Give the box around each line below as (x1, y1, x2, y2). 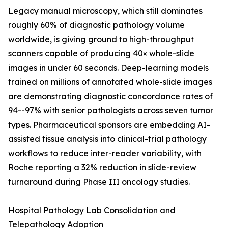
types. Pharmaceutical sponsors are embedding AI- (8, 120, 210, 130)
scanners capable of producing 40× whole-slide (8, 48, 194, 59)
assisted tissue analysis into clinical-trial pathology (8, 134, 207, 145)
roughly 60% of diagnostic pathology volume (8, 20, 185, 31)
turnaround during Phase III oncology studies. (8, 177, 190, 187)
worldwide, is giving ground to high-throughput (8, 34, 194, 45)
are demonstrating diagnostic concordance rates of (8, 91, 213, 102)
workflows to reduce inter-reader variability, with (8, 148, 202, 159)
